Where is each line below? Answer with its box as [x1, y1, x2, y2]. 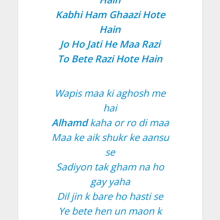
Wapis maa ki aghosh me [55, 86, 165, 100]
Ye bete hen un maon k [58, 204, 162, 218]
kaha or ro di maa [87, 115, 169, 129]
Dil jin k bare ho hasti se [57, 189, 163, 203]
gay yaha [90, 174, 130, 188]
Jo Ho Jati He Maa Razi [60, 37, 160, 51]
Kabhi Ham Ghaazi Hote [55, 7, 165, 21]
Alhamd [51, 115, 87, 129]
